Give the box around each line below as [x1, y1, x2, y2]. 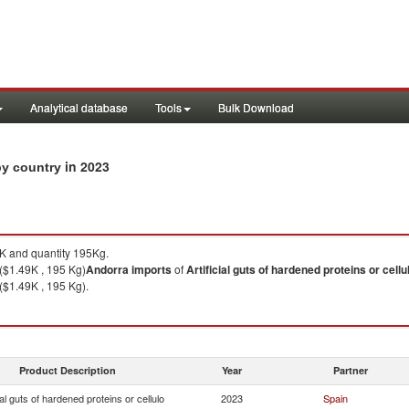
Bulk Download [218, 100, 294, 115]
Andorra [86, 261, 129, 278]
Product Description [19, 363, 116, 377]
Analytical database [30, 100, 128, 115]
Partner [333, 363, 368, 377]
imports [131, 261, 172, 278]
